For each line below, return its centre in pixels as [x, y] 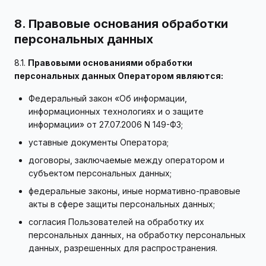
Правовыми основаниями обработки [110, 63]
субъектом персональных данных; [100, 173]
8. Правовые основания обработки [121, 24]
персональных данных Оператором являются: [119, 76]
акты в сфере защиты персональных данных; [122, 204]
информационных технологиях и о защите [116, 111]
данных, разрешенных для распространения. [123, 248]
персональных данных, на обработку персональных [137, 235]
